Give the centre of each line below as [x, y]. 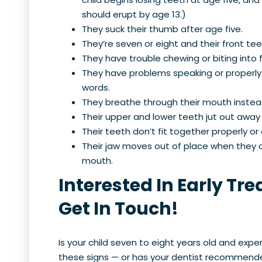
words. [96, 87]
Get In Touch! [118, 208]
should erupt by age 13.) [134, 14]
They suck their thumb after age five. [162, 29]
